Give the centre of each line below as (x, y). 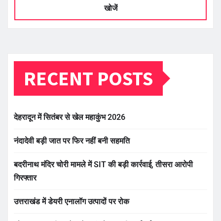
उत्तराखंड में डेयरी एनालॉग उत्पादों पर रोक (72, 201)
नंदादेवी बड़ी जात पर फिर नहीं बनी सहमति (72, 141)
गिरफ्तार (25, 178)
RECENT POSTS (88, 78)
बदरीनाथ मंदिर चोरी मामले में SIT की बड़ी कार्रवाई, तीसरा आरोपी (103, 164)
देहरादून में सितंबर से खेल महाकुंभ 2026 (70, 117)
